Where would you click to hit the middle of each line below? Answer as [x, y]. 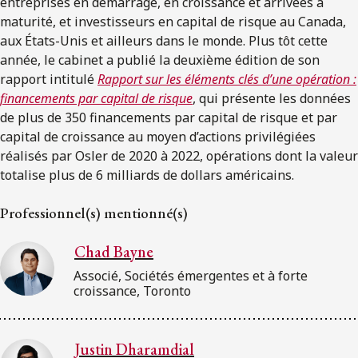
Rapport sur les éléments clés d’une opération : [227, 79]
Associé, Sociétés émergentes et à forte [191, 275]
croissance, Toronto [132, 290]
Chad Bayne [114, 251]
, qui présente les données [272, 98]
